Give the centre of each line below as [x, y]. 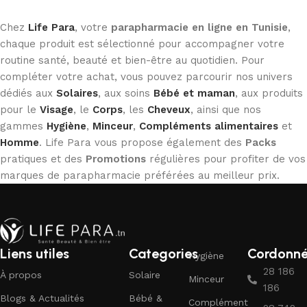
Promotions [116, 159]
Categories [164, 253]
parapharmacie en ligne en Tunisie [199, 27]
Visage [57, 109]
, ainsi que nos [226, 109]
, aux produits [269, 93]
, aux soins [126, 93]
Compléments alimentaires [209, 126]
